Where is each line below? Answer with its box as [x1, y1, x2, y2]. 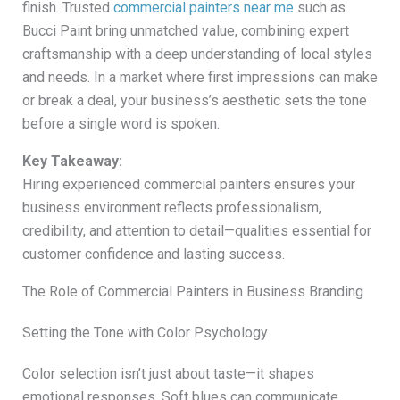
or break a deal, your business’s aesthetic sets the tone [21, 92, 367, 110]
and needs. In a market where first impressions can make [21, 69, 378, 87]
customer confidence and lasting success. [21, 246, 285, 263]
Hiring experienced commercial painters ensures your [21, 176, 355, 194]
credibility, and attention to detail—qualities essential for [21, 222, 371, 240]
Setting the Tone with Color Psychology [21, 324, 268, 342]
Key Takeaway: [21, 153, 122, 171]
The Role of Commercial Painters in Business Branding [21, 283, 363, 301]
